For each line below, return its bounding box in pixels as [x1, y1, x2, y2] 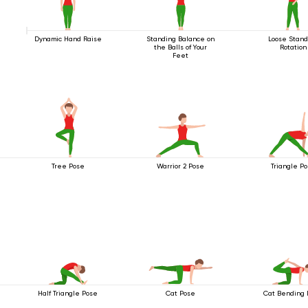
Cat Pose [166, 289, 196, 297]
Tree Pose [51, 162, 85, 170]
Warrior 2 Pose [157, 162, 205, 170]
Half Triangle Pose [38, 289, 98, 297]
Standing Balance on [146, 34, 215, 43]
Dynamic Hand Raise [34, 34, 102, 43]
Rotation [279, 43, 307, 51]
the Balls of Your [154, 43, 208, 51]
